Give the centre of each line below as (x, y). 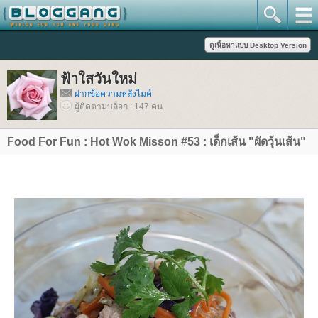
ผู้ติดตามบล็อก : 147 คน (119, 106)
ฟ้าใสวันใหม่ (99, 79)
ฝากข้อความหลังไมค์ (113, 94)
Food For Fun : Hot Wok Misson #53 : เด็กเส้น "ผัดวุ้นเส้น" (157, 142)
